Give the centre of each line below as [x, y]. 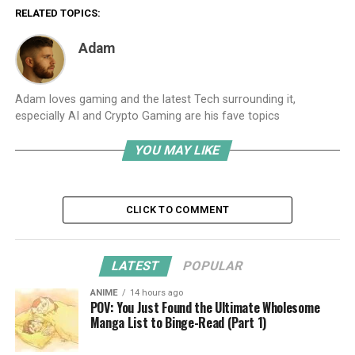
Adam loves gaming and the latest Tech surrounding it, [155, 100]
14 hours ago [156, 293]
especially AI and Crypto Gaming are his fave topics [147, 116]
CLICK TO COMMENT [177, 210]
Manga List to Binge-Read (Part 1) [178, 323]
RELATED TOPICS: [57, 13]
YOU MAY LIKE [178, 151]
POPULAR [214, 266]
